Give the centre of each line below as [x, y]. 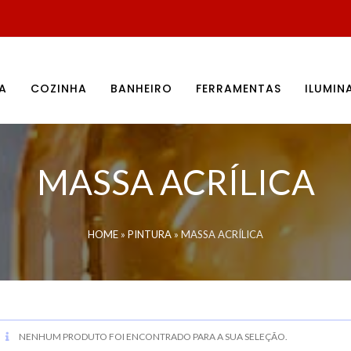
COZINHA [59, 89]
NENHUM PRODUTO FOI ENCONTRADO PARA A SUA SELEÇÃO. [152, 337]
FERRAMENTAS [239, 89]
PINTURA [150, 234]
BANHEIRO [141, 89]
